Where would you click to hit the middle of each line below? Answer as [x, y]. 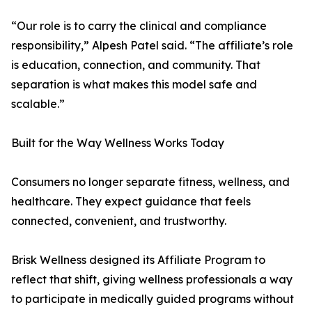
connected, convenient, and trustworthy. [119, 221]
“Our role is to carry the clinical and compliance [139, 26]
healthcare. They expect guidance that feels [131, 202]
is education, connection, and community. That [136, 65]
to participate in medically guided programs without [153, 299]
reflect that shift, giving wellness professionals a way [152, 280]
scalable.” [38, 104]
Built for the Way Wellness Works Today [118, 143]
